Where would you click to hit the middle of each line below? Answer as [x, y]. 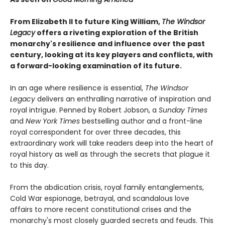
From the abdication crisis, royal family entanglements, [107, 187]
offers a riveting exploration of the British [117, 32]
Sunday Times [183, 110]
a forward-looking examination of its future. [96, 66]
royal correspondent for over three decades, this [95, 132]
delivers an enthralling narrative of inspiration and [123, 99]
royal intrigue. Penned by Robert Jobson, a [84, 110]
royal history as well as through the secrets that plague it [110, 154]
